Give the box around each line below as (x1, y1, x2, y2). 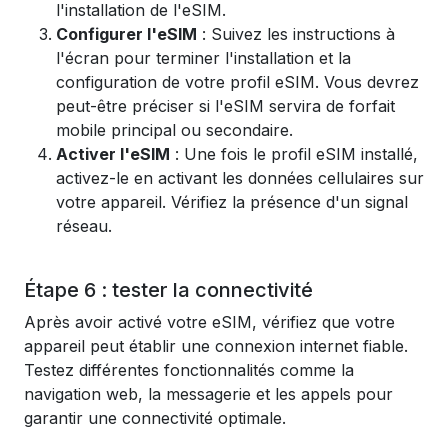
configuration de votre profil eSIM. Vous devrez (56, 72, 419, 92)
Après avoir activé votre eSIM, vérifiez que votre (24, 312, 395, 332)
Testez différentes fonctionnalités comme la (24, 360, 354, 380)
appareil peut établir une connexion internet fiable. (24, 336, 408, 356)
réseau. (56, 216, 112, 236)
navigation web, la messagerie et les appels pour (24, 384, 393, 404)
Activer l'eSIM (56, 144, 170, 164)
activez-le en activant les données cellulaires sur (56, 168, 424, 188)
